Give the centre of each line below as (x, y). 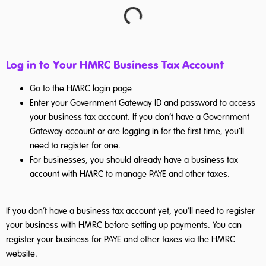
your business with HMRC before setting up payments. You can (124, 225)
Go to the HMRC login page (81, 88)
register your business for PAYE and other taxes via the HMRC (121, 240)
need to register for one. (75, 145)
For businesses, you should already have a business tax (134, 159)
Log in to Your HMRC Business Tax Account (115, 64)
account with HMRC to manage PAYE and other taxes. (130, 174)
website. (22, 254)
